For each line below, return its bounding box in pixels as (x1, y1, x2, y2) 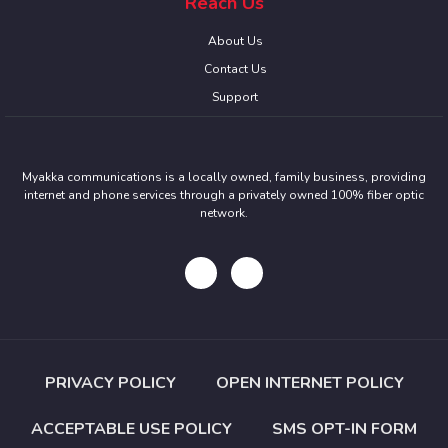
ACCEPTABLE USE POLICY (31, 417, 232, 440)
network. (200, 205, 248, 222)
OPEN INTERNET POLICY (215, 371, 404, 394)
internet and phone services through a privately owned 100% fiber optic (24, 187, 424, 204)
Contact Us (203, 61, 267, 78)
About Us (207, 33, 263, 50)
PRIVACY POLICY (44, 371, 176, 394)
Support (212, 89, 259, 106)
